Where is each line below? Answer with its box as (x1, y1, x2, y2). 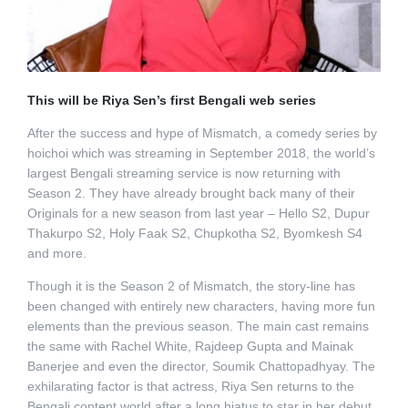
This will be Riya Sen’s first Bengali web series (26, 93, 316, 108)
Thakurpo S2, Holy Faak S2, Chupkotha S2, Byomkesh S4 (26, 226, 362, 241)
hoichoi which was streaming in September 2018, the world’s (26, 146, 375, 161)
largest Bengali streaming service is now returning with (26, 166, 341, 181)
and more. (26, 246, 87, 261)
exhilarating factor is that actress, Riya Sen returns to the (26, 379, 354, 394)
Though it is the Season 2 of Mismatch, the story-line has (26, 279, 355, 294)
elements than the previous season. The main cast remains (26, 319, 369, 334)
